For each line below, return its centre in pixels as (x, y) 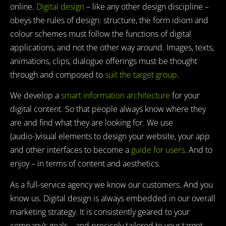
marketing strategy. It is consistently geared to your (100, 212)
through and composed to (58, 75)
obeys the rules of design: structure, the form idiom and (109, 20)
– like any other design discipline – (147, 7)
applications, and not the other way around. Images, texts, (112, 47)
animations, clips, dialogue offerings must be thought (104, 61)
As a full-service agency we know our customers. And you (111, 184)
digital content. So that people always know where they (108, 109)
